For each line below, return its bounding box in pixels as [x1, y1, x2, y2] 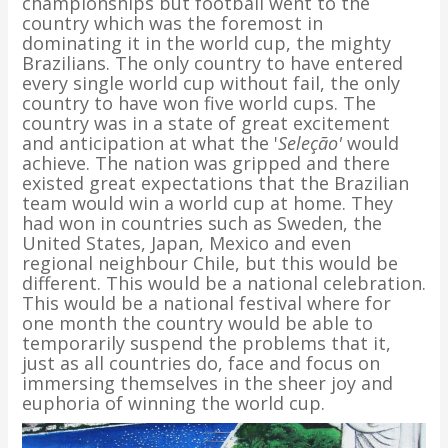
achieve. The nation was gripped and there [21, 151, 390, 175]
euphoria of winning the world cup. [21, 391, 325, 415]
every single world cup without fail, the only [21, 71, 400, 95]
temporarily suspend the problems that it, [21, 331, 391, 355]
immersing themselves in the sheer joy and [21, 371, 393, 395]
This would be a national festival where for [21, 291, 391, 315]
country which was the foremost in [21, 11, 323, 35]
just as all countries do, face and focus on [21, 351, 380, 375]
